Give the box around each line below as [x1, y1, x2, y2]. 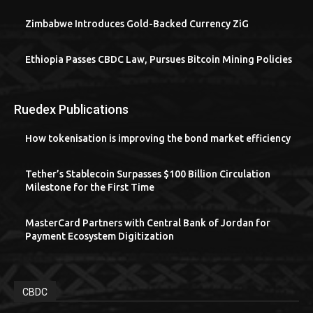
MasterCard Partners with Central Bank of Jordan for [25, 217, 270, 229]
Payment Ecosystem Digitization [25, 231, 174, 242]
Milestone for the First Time [25, 182, 154, 194]
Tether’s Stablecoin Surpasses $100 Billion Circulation [25, 168, 270, 180]
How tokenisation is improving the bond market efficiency [25, 133, 291, 145]
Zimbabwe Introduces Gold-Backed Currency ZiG [25, 18, 249, 30]
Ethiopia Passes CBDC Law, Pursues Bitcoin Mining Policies [25, 54, 292, 66]
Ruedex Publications [14, 102, 129, 117]
